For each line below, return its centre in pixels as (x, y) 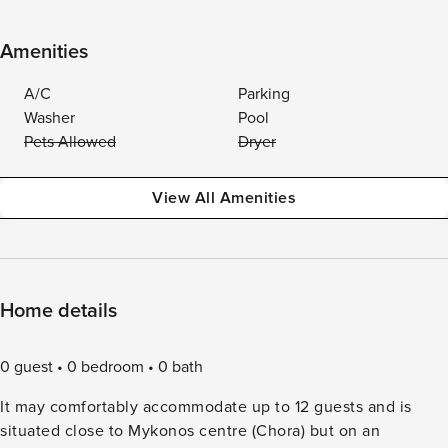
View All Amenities (224, 198)
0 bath (180, 367)
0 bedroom (105, 367)
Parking (264, 94)
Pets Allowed (70, 142)
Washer (49, 118)
